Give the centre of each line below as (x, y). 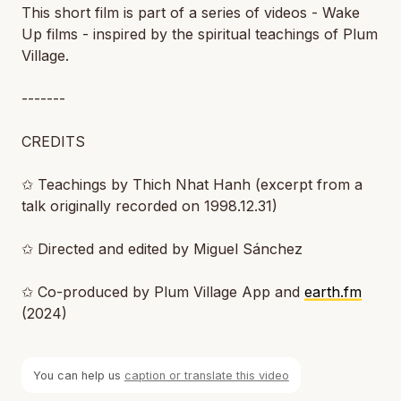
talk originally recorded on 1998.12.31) (149, 206)
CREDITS (53, 141)
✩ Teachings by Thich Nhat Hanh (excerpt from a (192, 184)
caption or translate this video (206, 375)
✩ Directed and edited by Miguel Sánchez (162, 249)
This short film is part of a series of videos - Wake (191, 13)
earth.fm (333, 292)
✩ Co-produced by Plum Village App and (163, 292)
